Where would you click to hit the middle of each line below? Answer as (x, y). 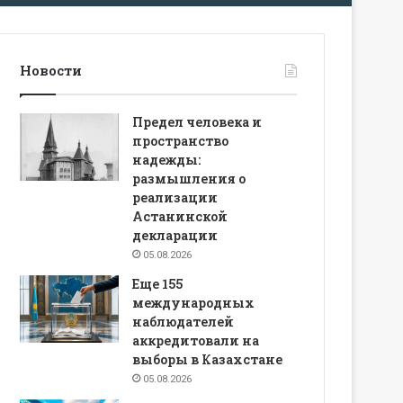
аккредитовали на (196, 340)
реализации (175, 197)
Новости (51, 70)
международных (194, 302)
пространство (181, 140)
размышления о (189, 178)
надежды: (167, 159)
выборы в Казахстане (208, 359)
